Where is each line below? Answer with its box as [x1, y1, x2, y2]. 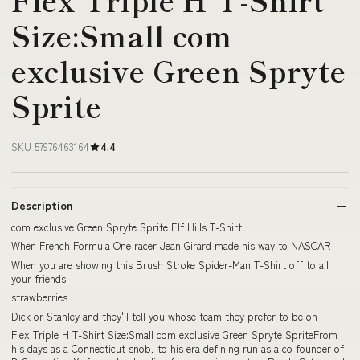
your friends [11, 270, 66, 286]
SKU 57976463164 [11, 138, 89, 154]
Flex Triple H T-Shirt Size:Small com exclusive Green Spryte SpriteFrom [11, 327, 337, 343]
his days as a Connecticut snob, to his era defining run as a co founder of [11, 341, 344, 357]
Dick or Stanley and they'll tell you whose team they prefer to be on [11, 308, 317, 324]
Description [11, 196, 72, 213]
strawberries [11, 289, 67, 305]
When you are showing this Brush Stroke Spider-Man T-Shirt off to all [11, 256, 329, 272]
